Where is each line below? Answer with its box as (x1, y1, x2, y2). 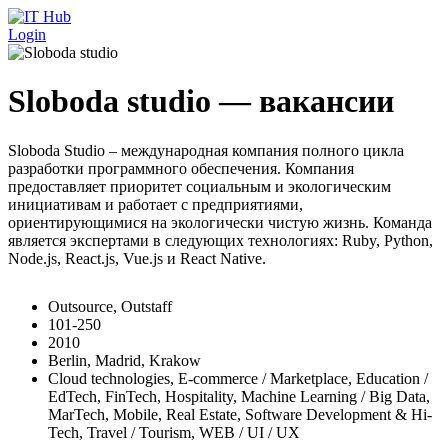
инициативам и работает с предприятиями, (8, 195, 303, 213)
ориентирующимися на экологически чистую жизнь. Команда (8, 213, 432, 231)
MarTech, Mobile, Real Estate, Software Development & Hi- (48, 405, 432, 423)
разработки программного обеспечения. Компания (8, 159, 354, 177)
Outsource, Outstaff (48, 297, 172, 315)
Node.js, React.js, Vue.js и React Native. (8, 249, 266, 267)
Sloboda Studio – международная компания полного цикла (8, 141, 404, 159)
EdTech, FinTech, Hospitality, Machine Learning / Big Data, (48, 387, 430, 405)
